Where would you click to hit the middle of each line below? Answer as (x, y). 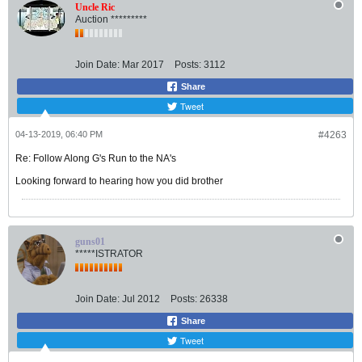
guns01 (90, 242)
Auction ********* (111, 20)
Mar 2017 (143, 65)
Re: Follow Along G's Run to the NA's (96, 159)
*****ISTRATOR (109, 254)
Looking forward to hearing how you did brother (119, 181)
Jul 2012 (141, 299)
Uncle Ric (95, 8)
